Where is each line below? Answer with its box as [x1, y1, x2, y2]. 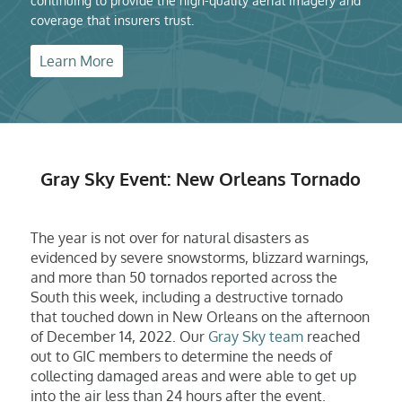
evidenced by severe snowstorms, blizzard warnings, [30, 249, 369, 267]
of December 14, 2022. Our [30, 328, 208, 346]
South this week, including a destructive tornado [30, 288, 343, 307]
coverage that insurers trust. [30, 12, 194, 28]
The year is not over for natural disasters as [30, 229, 309, 248]
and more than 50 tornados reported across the [30, 268, 337, 287]
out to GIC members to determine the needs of [30, 347, 332, 366]
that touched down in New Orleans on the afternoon [30, 308, 370, 327]
